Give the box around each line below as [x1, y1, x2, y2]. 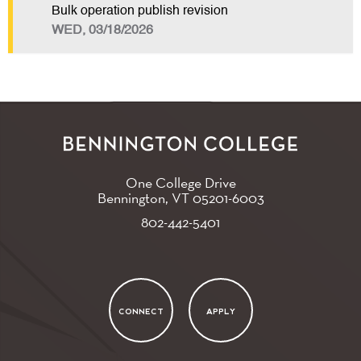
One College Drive [125, 172, 236, 192]
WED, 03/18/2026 [52, 24, 153, 38]
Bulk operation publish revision [52, 5, 228, 19]
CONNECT [118, 306, 164, 316]
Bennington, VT [97, 188, 193, 207]
